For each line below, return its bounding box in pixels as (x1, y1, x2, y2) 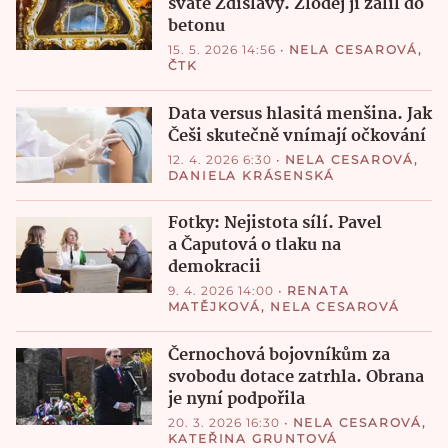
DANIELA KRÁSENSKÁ (167, 167, 336, 183)
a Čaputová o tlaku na (167, 232, 341, 260)
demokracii (167, 254, 261, 282)
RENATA (286, 283, 350, 299)
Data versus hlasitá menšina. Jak (167, 100, 432, 128)
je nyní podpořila (167, 386, 305, 414)
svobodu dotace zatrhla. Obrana (167, 364, 424, 392)
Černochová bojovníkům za (167, 342, 390, 370)
